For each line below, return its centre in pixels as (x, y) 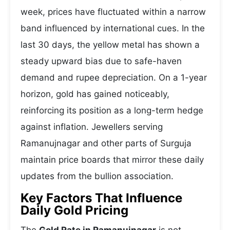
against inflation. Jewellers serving (92, 127)
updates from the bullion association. (97, 176)
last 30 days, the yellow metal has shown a (110, 45)
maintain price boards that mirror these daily (112, 160)
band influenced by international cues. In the (113, 28)
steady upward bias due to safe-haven (101, 61)
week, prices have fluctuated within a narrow (113, 12)
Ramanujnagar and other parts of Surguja (106, 143)
